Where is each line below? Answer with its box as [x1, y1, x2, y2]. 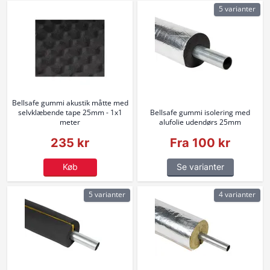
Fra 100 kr [170, 136, 230, 150]
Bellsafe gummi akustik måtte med [11, 98, 128, 108]
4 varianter [219, 189, 256, 199]
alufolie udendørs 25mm [159, 117, 241, 127]
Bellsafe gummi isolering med [150, 107, 250, 118]
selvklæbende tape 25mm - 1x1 [17, 107, 122, 118]
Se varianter [176, 162, 224, 172]
